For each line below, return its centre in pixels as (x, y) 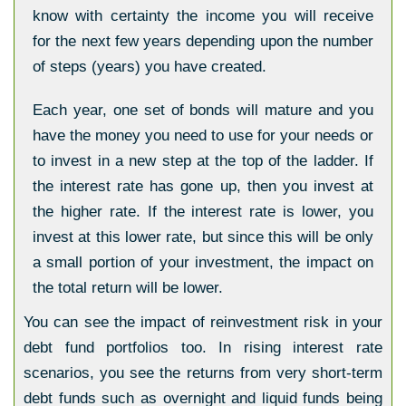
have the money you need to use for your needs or (203, 135)
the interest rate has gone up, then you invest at (203, 186)
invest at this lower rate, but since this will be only (203, 237)
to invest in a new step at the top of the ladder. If (203, 161)
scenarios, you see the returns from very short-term (203, 373)
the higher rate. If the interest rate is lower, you (203, 212)
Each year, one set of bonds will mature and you (203, 110)
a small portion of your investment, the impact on (203, 262)
